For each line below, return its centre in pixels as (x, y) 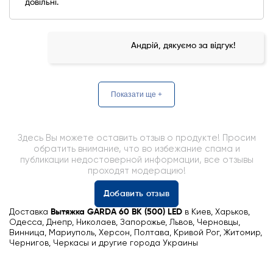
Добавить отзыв (136, 194)
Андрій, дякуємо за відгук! (183, 46)
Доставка (30, 212)
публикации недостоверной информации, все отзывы (136, 160)
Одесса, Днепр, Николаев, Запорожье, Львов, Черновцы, (125, 222)
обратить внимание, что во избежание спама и (136, 149)
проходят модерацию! (136, 171)
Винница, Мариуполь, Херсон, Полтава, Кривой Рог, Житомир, (136, 233)
